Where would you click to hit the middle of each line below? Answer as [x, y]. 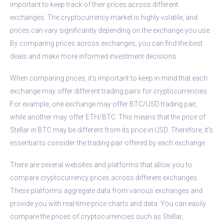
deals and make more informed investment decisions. [94, 56]
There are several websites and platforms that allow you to [101, 165]
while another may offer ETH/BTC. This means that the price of [108, 117]
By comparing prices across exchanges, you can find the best [106, 43]
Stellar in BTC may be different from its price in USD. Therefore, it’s [111, 130]
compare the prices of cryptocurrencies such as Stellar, [97, 216]
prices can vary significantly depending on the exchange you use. [111, 30]
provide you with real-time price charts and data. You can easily [108, 203]
